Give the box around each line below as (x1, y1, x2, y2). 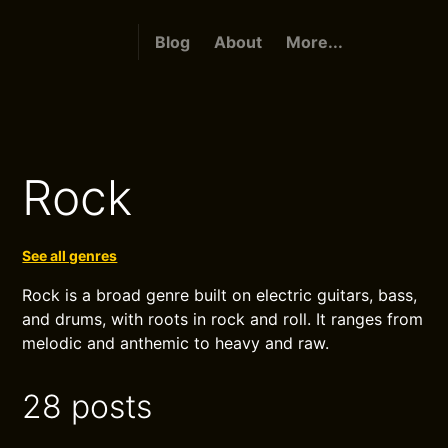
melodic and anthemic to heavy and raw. (22, 333, 330, 353)
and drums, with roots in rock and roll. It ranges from (22, 309, 424, 329)
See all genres (22, 247, 118, 264)
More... (285, 32, 343, 52)
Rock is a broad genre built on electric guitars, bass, (22, 285, 418, 305)
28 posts (22, 387, 153, 426)
